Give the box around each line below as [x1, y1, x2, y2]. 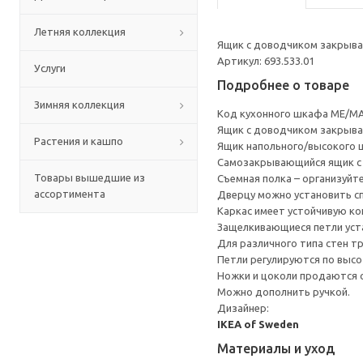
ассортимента [34, 188, 105, 199]
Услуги [34, 62, 66, 74]
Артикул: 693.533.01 [217, 55, 314, 66]
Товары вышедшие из [34, 172, 145, 183]
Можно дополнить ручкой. [217, 286, 350, 297]
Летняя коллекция [34, 26, 126, 37]
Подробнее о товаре [217, 78, 349, 92]
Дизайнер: [217, 302, 269, 314]
